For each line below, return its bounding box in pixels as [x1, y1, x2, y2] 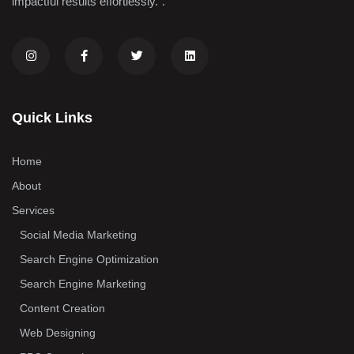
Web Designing [20, 326, 96, 340]
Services [12, 204, 55, 217]
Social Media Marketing [20, 228, 137, 242]
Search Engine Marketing [20, 277, 146, 291]
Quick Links [12, 110, 92, 126]
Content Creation [20, 302, 105, 315]
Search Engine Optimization [20, 253, 159, 266]
